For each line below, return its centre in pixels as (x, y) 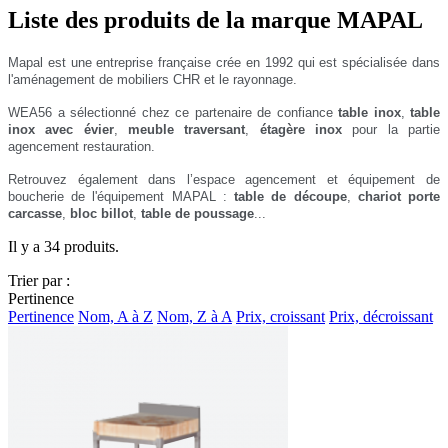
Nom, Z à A (194, 316)
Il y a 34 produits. (63, 246)
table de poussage (197, 213)
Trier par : (39, 280)
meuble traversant (187, 129)
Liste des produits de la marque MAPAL (215, 19)
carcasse (35, 213)
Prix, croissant (280, 316)
